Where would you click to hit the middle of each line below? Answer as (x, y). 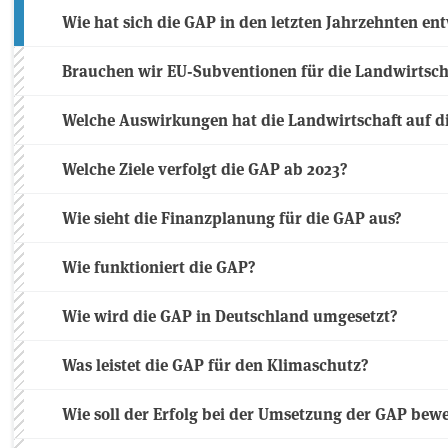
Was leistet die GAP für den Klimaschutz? (215, 365)
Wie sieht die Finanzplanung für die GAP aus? (232, 218)
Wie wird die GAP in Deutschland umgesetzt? (230, 316)
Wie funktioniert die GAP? (159, 267)
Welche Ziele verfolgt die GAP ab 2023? (205, 169)
